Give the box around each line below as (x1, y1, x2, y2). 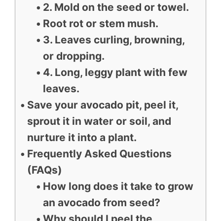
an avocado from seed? (42, 196, 160, 209)
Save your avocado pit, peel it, (27, 99, 179, 111)
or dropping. (42, 50, 105, 62)
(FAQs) (27, 164, 63, 176)
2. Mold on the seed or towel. (42, 1, 189, 13)
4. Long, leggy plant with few (42, 66, 187, 78)
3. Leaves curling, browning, (42, 34, 184, 46)
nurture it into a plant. (27, 131, 137, 144)
